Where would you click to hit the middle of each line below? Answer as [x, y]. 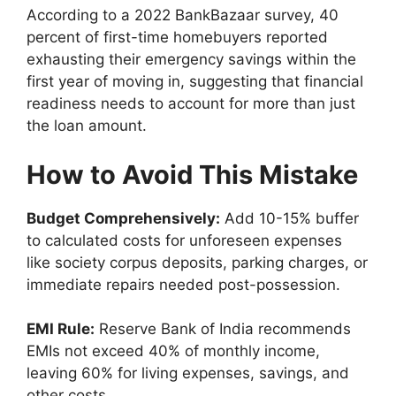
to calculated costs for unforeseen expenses [184, 240]
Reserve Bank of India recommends [223, 329]
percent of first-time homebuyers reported [177, 38]
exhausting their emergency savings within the [191, 60]
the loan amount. [87, 126]
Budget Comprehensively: [123, 218]
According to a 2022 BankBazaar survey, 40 [183, 15]
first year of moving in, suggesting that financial [195, 82]
